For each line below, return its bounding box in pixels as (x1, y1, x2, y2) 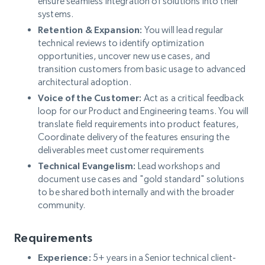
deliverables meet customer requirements (38, 144, 205, 156)
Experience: (38, 252, 91, 263)
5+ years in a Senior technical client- (91, 252, 237, 263)
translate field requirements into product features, (38, 118, 240, 130)
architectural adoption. (38, 76, 131, 88)
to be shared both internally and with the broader (38, 186, 234, 198)
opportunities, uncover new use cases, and (38, 50, 211, 62)
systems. (38, 8, 74, 20)
